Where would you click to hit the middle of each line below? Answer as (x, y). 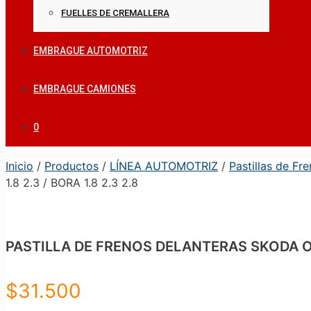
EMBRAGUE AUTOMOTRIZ (91, 51)
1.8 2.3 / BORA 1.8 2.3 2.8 (72, 183)
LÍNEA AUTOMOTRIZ (164, 166)
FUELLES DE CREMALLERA (115, 13)
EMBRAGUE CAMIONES (85, 89)
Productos (72, 166)
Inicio (19, 166)
